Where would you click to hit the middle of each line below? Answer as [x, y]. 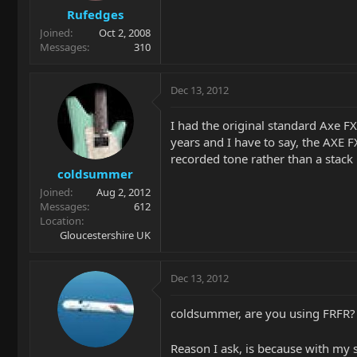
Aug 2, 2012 [124, 192]
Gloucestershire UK [105, 235]
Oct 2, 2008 [125, 33]
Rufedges [95, 14]
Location [61, 220]
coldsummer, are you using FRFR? [263, 313]
